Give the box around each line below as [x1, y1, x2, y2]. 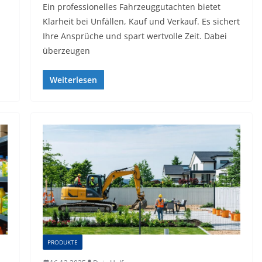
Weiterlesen [49, 74, 97, 85]
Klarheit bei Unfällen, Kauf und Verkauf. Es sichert [42, 15, 240, 27]
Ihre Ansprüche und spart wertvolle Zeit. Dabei [42, 30, 227, 42]
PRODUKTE [47, 237, 78, 246]
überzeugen [42, 44, 90, 56]
